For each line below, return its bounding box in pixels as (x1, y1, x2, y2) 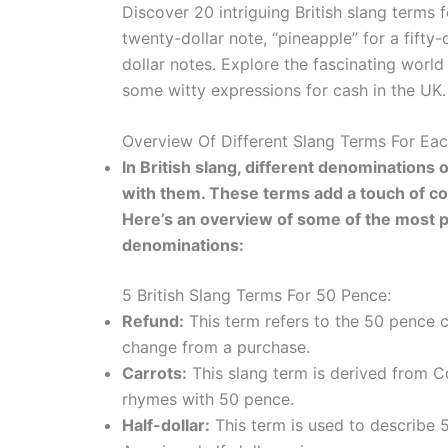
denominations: (122, 235, 244, 256)
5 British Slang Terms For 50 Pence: (122, 285, 391, 306)
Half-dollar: (122, 415, 210, 436)
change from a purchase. (122, 337, 310, 358)
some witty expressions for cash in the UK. (122, 79, 446, 100)
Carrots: (122, 363, 187, 384)
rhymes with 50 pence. (122, 389, 294, 410)
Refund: (122, 311, 184, 332)
